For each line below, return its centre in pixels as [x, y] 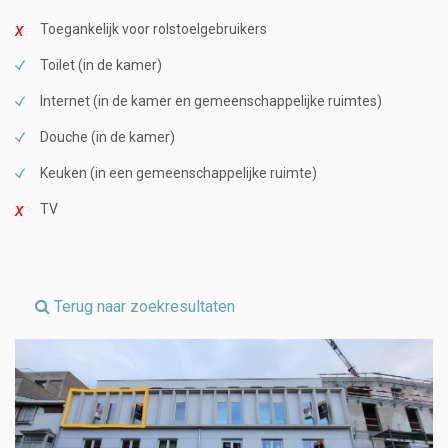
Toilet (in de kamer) [101, 64]
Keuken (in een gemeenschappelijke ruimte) [178, 172]
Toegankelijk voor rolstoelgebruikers [153, 28]
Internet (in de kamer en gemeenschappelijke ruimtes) [211, 100]
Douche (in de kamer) [107, 136]
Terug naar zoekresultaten [142, 306]
